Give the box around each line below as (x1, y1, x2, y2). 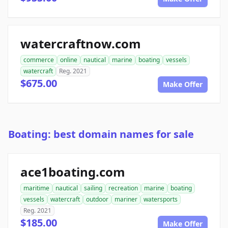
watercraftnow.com (20, 35, 141, 52)
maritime (23, 184, 49, 193)
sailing (84, 184, 102, 193)
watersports (144, 195, 178, 204)
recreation (108, 184, 138, 193)
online (60, 55, 77, 65)
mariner (115, 195, 137, 204)
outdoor (86, 195, 108, 204)
